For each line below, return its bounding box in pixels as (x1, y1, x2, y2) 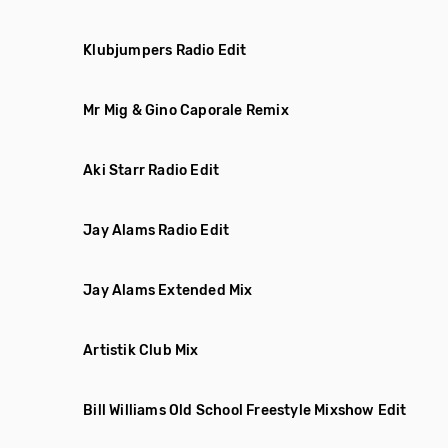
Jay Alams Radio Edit (83, 222, 230, 239)
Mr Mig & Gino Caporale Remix (83, 102, 289, 119)
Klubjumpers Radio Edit (83, 42, 247, 59)
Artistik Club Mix (83, 342, 199, 359)
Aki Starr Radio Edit (83, 162, 220, 179)
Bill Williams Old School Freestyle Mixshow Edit (83, 402, 407, 419)
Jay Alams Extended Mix (83, 282, 253, 299)
